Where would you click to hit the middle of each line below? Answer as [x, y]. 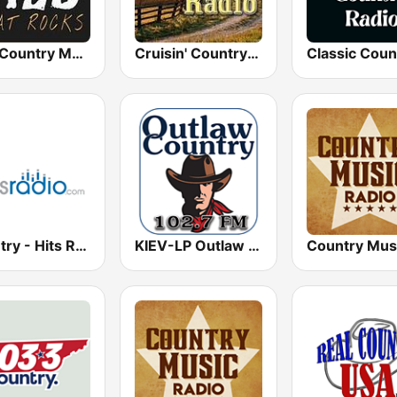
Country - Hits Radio [81, 245]
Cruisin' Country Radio [253, 53]
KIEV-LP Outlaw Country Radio [254, 245]
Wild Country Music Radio [78, 53]
